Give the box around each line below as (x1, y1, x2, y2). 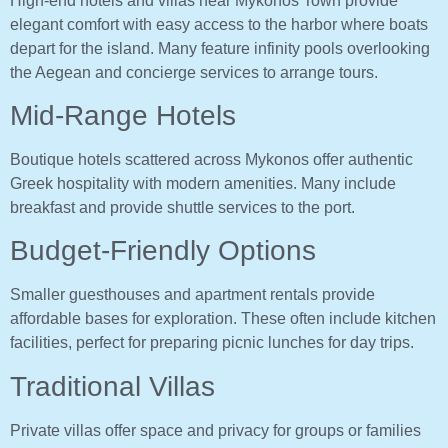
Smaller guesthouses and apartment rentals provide (10, 286, 375, 304)
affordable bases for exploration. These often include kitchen (10, 310, 436, 328)
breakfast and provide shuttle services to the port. (10, 199, 355, 217)
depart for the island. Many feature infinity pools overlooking (10, 39, 430, 57)
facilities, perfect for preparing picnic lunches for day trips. (10, 334, 414, 352)
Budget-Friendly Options (10, 235, 316, 267)
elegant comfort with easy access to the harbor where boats (10, 15, 428, 33)
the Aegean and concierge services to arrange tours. (10, 63, 378, 81)
